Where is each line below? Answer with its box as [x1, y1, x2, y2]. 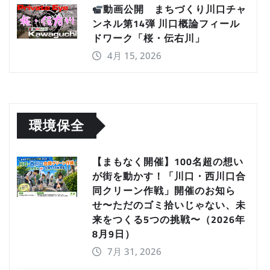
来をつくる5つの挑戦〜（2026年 [92, 210, 245, 229]
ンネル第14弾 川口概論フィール [92, 14, 240, 33]
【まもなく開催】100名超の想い [92, 152, 243, 171]
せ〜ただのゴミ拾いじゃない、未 [92, 196, 246, 215]
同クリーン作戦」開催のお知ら [92, 181, 236, 200]
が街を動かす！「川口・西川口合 [92, 167, 246, 186]
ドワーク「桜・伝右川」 [92, 29, 205, 48]
